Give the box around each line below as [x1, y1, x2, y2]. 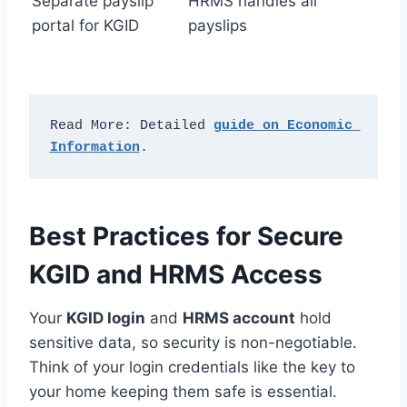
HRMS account [183, 309, 295, 328]
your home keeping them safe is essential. [29, 382, 337, 402]
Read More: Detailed [49, 117, 213, 134]
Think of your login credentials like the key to [29, 358, 355, 377]
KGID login [66, 309, 145, 328]
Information [49, 139, 140, 155]
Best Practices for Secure [29, 221, 343, 253]
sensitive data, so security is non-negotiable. [29, 333, 357, 352]
